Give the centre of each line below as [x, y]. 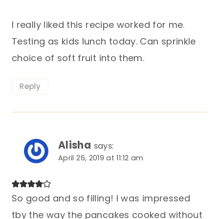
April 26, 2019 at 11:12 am [101, 158]
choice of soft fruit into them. [78, 58]
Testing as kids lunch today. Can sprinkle [104, 41]
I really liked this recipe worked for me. [98, 25]
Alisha [75, 145]
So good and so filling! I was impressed [101, 198]
